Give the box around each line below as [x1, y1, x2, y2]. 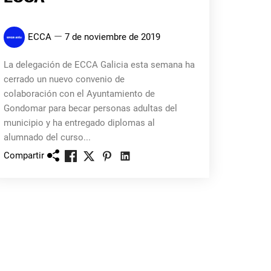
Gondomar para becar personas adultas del [3, 103, 177, 114]
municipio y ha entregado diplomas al [3, 117, 155, 128]
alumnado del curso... [3, 132, 91, 143]
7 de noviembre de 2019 [64, 31, 160, 42]
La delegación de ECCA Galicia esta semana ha [3, 59, 195, 70]
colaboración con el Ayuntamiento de [3, 88, 155, 99]
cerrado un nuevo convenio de [3, 74, 125, 85]
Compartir [3, 149, 44, 161]
